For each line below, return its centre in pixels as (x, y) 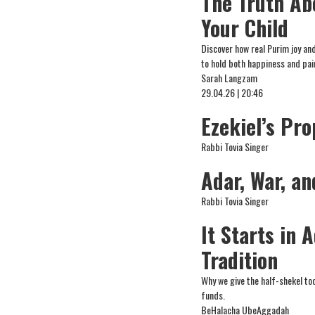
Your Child (245, 28)
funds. (213, 295)
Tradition (240, 260)
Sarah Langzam (230, 78)
